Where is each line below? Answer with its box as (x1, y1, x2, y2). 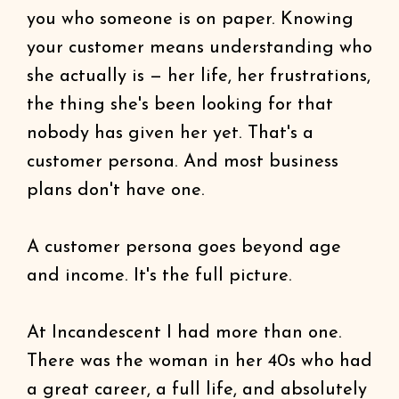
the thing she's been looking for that (27, 96, 333, 114)
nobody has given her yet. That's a (27, 125, 313, 142)
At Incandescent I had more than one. (27, 324, 342, 342)
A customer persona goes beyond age (27, 239, 341, 256)
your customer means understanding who (27, 39, 372, 57)
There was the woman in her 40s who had (27, 353, 372, 370)
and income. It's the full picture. (27, 267, 292, 285)
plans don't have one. (27, 182, 205, 199)
